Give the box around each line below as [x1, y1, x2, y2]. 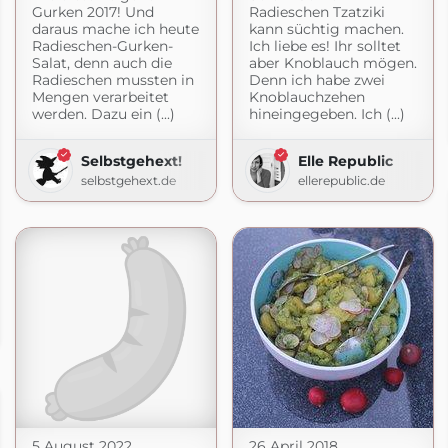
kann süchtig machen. [248, 19, 404, 38]
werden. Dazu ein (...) [31, 104, 175, 123]
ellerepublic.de [297, 172, 385, 188]
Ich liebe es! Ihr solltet [248, 36, 401, 55]
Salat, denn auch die [31, 53, 172, 72]
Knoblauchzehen [248, 87, 365, 106]
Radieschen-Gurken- [31, 36, 173, 55]
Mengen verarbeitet [31, 87, 169, 106]
